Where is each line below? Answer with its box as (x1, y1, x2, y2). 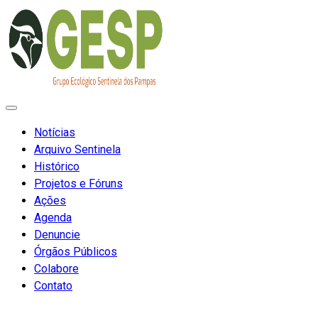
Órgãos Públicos (34, 245, 117, 258)
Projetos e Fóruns (34, 177, 123, 190)
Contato (34, 279, 72, 292)
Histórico (34, 160, 79, 173)
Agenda (34, 211, 72, 224)
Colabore (34, 262, 79, 275)
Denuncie (34, 228, 80, 241)
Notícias (34, 126, 75, 139)
